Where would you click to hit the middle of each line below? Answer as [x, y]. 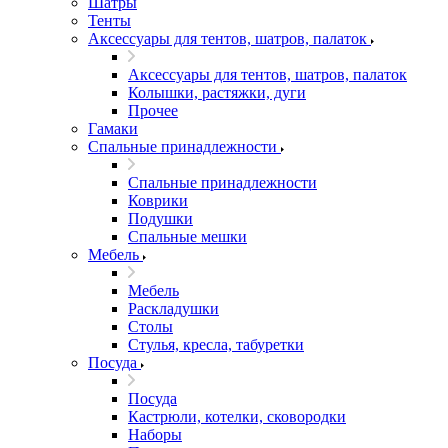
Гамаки [113, 128]
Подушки [160, 218]
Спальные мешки [187, 236]
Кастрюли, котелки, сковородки [237, 416]
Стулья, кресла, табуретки [216, 344]
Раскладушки [173, 308]
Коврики [158, 200]
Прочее [153, 110]
